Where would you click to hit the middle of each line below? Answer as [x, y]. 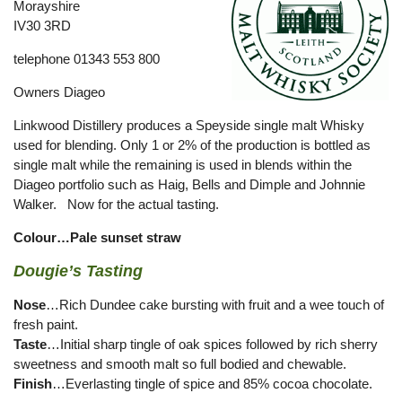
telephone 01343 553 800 [87, 59]
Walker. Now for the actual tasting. [116, 204]
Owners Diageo [59, 92]
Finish [33, 384]
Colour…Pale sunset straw [97, 237]
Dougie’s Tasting [78, 271]
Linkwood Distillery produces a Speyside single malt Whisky [189, 125]
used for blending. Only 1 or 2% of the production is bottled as [192, 145]
